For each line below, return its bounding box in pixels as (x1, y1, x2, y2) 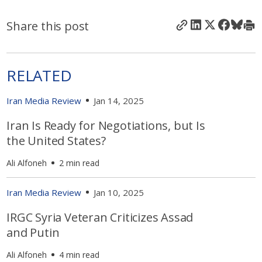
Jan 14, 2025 (94, 94, 144, 106)
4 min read (59, 249, 100, 260)
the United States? (6, 132, 109, 149)
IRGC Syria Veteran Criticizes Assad (6, 209, 194, 225)
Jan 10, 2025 (94, 186, 144, 198)
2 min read (59, 157, 100, 168)
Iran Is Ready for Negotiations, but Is (6, 117, 205, 133)
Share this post (6, 18, 89, 35)
